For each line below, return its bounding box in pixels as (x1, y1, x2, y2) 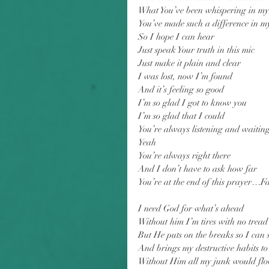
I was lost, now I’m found (138, 71, 232, 82)
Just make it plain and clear (138, 58, 241, 68)
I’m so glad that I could (138, 110, 225, 121)
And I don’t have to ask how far (138, 163, 257, 174)
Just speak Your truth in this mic (138, 44, 255, 55)
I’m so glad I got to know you (138, 97, 247, 108)
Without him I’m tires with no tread (138, 216, 268, 227)
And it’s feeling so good (138, 84, 224, 95)
